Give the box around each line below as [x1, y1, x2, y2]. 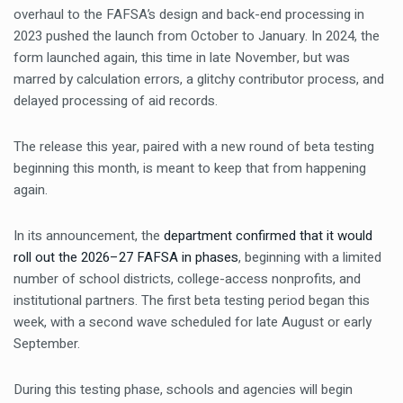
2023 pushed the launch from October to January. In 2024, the [13, 26, 380, 46]
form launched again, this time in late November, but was [13, 48, 350, 67]
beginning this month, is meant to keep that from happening [13, 158, 366, 178]
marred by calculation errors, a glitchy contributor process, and [13, 69, 384, 89]
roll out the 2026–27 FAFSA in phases [13, 247, 238, 267]
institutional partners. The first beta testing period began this [13, 291, 370, 310]
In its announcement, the [13, 226, 164, 246]
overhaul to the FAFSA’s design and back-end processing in [13, 4, 364, 24]
